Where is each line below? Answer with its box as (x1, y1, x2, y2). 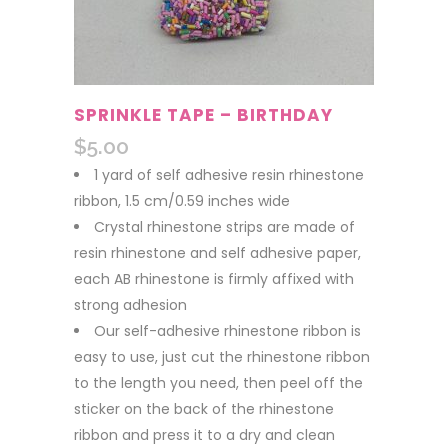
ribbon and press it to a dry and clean (74, 425, 335, 445)
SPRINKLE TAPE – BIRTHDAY (74, 103, 333, 127)
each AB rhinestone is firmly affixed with (74, 269, 354, 289)
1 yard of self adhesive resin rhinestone (94, 165, 364, 185)
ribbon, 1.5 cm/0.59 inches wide (74, 191, 290, 211)
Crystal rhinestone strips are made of (94, 217, 355, 237)
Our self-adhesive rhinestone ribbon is (94, 321, 361, 341)
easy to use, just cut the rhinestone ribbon (74, 347, 370, 367)
